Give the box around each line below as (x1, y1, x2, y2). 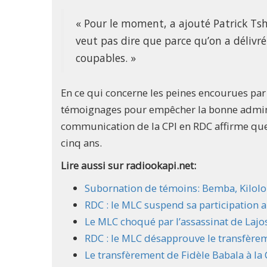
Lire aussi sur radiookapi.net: (61, 159, 196, 173)
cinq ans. (61, 136, 102, 150)
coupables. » (76, 51, 136, 66)
